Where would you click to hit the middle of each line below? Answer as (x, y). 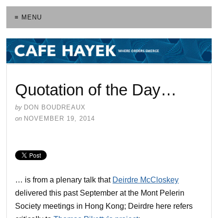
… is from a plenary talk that (64, 180)
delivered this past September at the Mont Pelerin (100, 193)
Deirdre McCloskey (146, 180)
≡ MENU (28, 18)
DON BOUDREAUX (55, 107)
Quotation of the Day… (96, 90)
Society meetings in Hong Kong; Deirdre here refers (104, 206)
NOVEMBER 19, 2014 (60, 118)
